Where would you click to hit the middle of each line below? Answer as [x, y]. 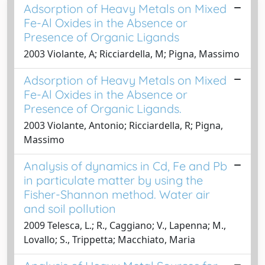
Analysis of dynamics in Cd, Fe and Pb [125, 166]
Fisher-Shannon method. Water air [117, 194]
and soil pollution [70, 208]
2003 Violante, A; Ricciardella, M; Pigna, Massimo [132, 54]
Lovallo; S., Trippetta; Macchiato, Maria [109, 239]
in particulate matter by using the [113, 180]
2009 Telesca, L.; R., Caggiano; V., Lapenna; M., [125, 225]
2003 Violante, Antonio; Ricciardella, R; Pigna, [123, 125]
